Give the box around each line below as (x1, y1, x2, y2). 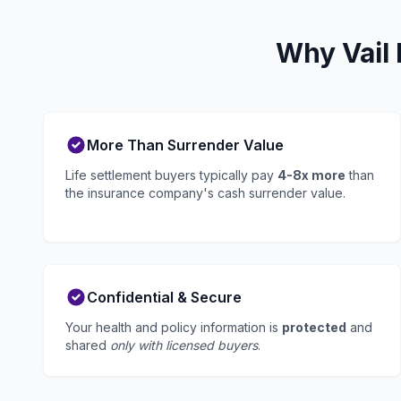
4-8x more (277, 167, 346, 183)
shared (65, 337, 110, 353)
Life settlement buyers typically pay (65, 167, 277, 183)
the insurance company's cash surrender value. (65, 185, 346, 200)
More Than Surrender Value (87, 136, 284, 154)
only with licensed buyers (110, 337, 258, 353)
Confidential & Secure (87, 288, 242, 306)
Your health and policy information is (65, 320, 282, 335)
